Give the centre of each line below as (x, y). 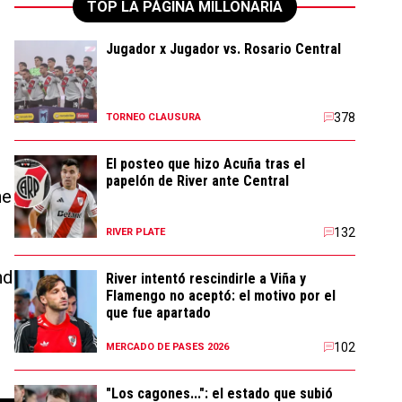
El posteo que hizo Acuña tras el (205, 164)
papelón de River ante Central (197, 181)
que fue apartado (158, 313)
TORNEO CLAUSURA (153, 117)
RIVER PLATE (135, 232)
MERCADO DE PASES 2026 (167, 347)
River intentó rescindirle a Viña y (206, 279)
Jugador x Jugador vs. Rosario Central (223, 49)
